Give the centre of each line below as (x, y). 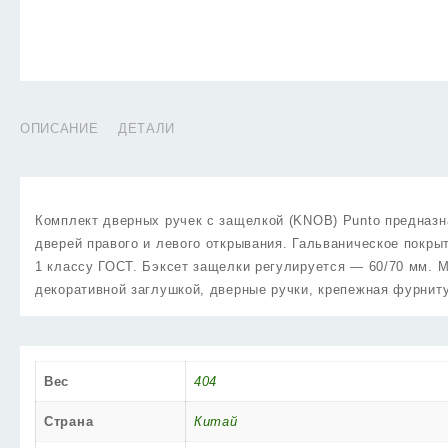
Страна (69, 421)
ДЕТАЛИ (146, 128)
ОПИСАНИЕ (59, 128)
